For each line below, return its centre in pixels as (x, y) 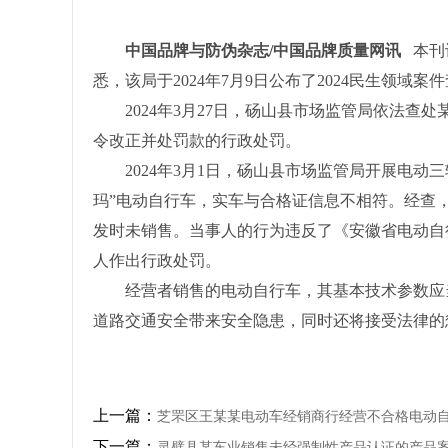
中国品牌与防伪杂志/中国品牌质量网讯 (247, 50)
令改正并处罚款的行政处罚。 (197, 140)
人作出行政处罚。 (157, 260)
